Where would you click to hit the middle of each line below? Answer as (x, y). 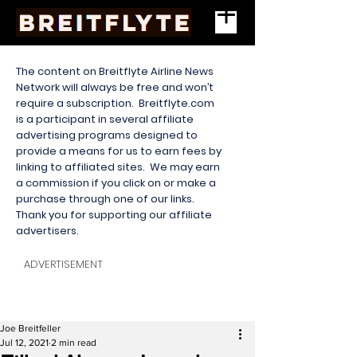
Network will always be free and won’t (115, 87)
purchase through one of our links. (106, 199)
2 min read (74, 343)
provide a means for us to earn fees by (119, 151)
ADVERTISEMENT (63, 264)
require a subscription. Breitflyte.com (115, 103)
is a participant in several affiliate (105, 119)
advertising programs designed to (107, 135)
